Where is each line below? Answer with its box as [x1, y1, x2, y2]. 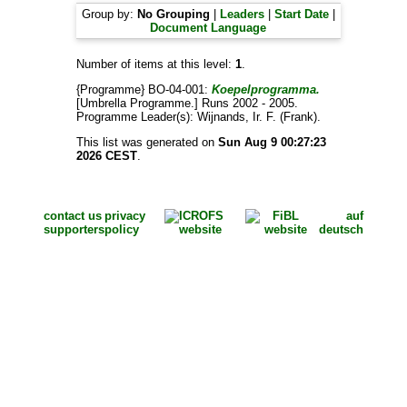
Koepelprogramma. [211, 83, 320, 96]
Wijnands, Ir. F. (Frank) [196, 110, 317, 124]
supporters [43, 223, 104, 236]
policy [104, 223, 139, 236]
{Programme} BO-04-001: [75, 83, 212, 96]
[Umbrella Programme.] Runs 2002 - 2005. [75, 96, 298, 110]
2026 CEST [75, 149, 137, 163]
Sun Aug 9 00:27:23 [217, 135, 326, 149]
